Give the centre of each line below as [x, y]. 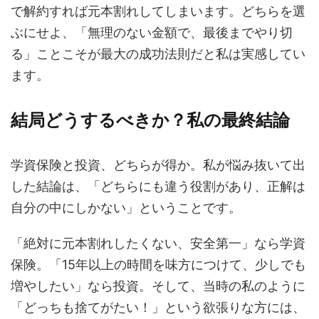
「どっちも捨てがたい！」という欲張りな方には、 [158, 307]
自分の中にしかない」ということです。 [126, 208]
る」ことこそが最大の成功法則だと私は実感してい [158, 54]
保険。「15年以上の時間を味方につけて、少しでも [158, 265]
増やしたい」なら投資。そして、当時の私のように [158, 286]
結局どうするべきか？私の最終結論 [150, 120]
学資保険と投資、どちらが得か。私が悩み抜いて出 [158, 165]
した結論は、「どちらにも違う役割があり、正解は [158, 186]
